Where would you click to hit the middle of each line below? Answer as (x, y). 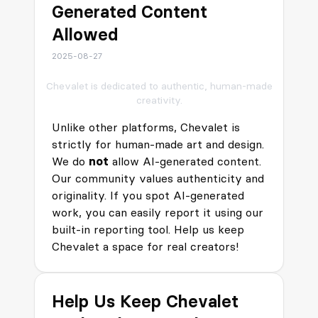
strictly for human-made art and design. (158, 144)
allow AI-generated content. (185, 161)
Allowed (85, 34)
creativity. (159, 100)
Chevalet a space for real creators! (145, 246)
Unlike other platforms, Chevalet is (146, 127)
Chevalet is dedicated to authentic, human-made (159, 86)
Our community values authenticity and (158, 178)
